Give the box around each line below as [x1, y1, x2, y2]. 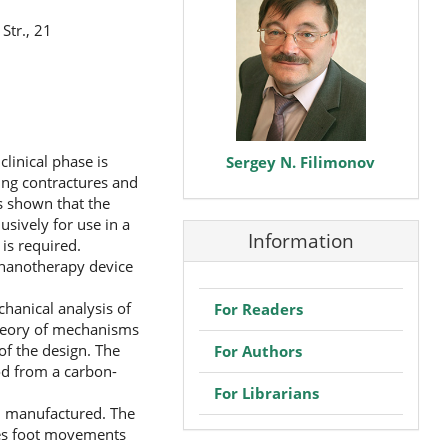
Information [247, 228, 354, 255]
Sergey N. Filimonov [226, 151, 376, 172]
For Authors [213, 340, 302, 361]
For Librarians [213, 382, 319, 403]
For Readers [213, 298, 303, 319]
